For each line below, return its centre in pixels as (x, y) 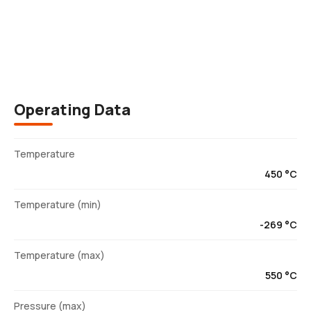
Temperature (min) (58, 205)
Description (155, 17)
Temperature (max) (59, 255)
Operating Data (72, 110)
